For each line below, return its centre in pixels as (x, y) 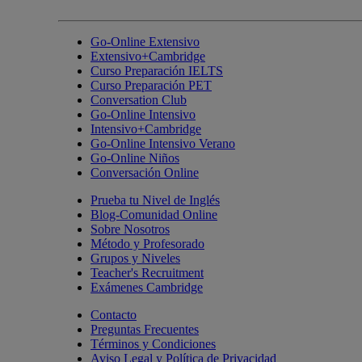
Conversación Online (145, 172)
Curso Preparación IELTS (157, 70)
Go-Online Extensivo (145, 41)
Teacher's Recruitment (147, 272)
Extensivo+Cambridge (148, 56)
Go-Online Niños (135, 158)
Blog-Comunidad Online (154, 214)
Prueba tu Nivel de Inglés (155, 200)
